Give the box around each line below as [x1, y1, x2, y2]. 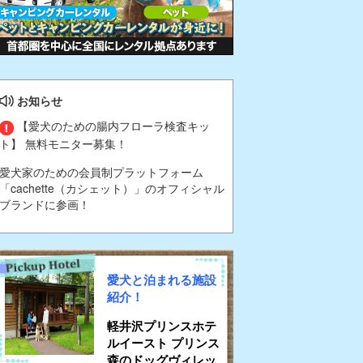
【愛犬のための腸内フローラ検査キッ [14, 117, 210, 135]
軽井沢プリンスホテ [107, 316, 216, 335]
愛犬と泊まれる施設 [107, 270, 216, 288]
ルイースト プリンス [107, 333, 220, 352]
